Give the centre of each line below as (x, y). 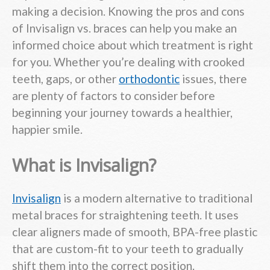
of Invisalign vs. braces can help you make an (124, 28)
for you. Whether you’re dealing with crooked (128, 61)
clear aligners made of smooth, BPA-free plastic (135, 232)
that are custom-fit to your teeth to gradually (128, 249)
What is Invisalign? (84, 165)
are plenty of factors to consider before (114, 95)
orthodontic (149, 78)
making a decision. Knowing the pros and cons (128, 11)
